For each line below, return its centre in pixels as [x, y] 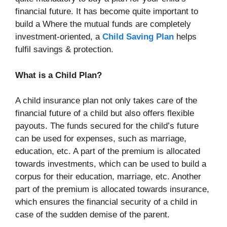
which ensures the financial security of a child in [106, 202]
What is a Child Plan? [59, 75]
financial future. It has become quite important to [107, 12]
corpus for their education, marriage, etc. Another [108, 177]
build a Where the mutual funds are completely [103, 24]
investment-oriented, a [59, 37]
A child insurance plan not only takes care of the [106, 101]
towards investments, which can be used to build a [111, 164]
